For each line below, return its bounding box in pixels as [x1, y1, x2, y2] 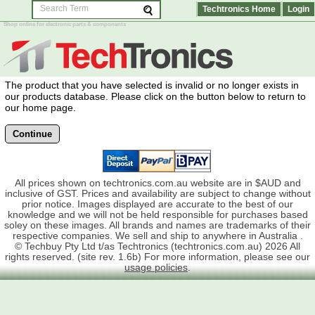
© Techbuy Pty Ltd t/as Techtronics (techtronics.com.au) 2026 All [15, 241, 300, 252]
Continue [13, 129, 52, 139]
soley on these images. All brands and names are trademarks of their [4, 220, 311, 231]
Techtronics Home [202, 4, 276, 14]
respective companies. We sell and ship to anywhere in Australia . [12, 231, 303, 241]
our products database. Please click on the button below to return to [5, 91, 306, 102]
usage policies [124, 262, 188, 273]
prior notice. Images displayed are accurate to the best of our [22, 199, 293, 210]
